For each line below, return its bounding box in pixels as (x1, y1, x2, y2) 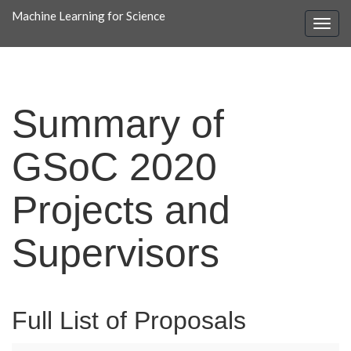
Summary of (12, 102, 224, 146)
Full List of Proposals (12, 306, 246, 335)
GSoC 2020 (12, 145, 217, 189)
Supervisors (12, 231, 219, 275)
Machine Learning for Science (12, 8, 165, 23)
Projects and (12, 188, 230, 232)
